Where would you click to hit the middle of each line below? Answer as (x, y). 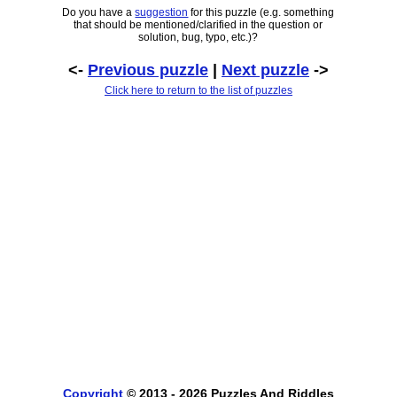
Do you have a (99, 12)
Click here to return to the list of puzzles (198, 90)
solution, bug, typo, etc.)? (198, 37)
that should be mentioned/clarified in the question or (198, 24)
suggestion (162, 12)
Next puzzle (265, 70)
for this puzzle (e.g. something (261, 12)
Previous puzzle (148, 70)
